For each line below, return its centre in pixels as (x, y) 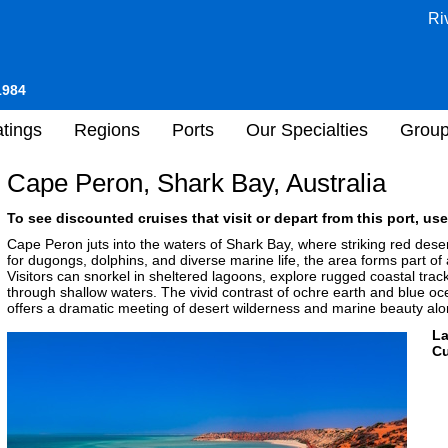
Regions (107, 129)
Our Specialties (307, 129)
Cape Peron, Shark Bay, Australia (196, 183)
